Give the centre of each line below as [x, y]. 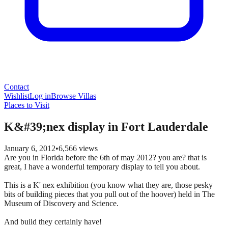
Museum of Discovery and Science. [61, 203]
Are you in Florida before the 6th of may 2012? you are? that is [105, 157]
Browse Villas [74, 96]
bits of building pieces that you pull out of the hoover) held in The [109, 194]
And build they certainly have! [53, 221]
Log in [40, 96]
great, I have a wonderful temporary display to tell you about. [102, 166]
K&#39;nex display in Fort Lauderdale [106, 126]
